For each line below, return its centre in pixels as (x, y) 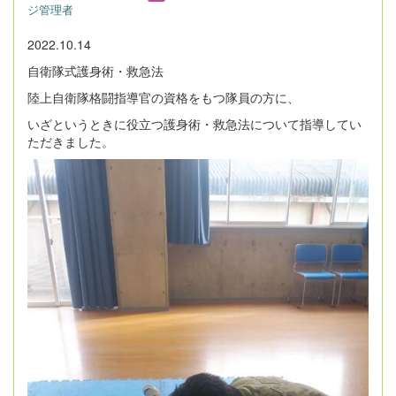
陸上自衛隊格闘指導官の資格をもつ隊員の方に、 (164, 98)
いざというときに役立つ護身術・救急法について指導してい (194, 124)
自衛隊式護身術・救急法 (95, 71)
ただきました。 (71, 142)
